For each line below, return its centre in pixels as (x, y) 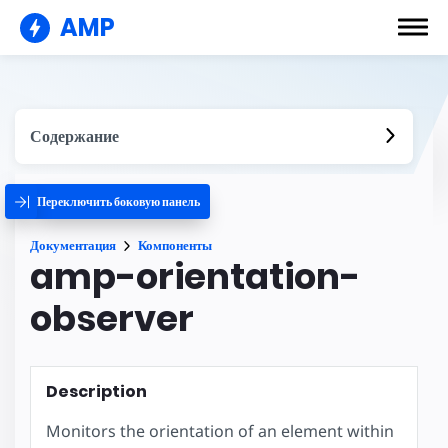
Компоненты (175, 245)
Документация (73, 245)
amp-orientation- (195, 276)
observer (112, 318)
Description (96, 392)
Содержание (74, 136)
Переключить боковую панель (118, 201)
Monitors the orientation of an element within (220, 430)
